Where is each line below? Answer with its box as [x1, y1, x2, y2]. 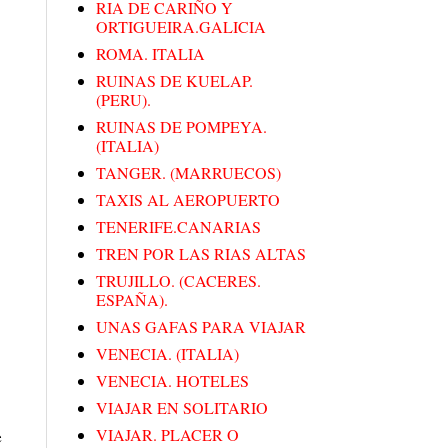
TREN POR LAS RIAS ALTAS [96, 243, 306, 265]
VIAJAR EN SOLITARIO [96, 397, 268, 419]
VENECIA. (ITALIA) [96, 343, 239, 365]
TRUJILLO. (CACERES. [96, 270, 261, 292]
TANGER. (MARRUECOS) [96, 162, 281, 184]
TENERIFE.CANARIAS [96, 216, 261, 238]
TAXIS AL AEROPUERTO [96, 189, 280, 211]
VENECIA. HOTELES [96, 370, 249, 392]
